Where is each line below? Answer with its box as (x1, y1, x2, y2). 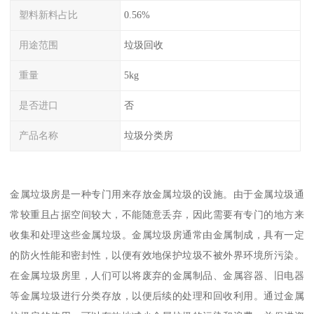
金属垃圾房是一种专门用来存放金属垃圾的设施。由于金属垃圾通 (10, 189, 304, 200)
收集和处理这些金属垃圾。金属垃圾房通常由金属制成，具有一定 (10, 229, 304, 241)
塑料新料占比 (19, 9, 78, 21)
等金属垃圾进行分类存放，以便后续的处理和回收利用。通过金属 (10, 290, 304, 302)
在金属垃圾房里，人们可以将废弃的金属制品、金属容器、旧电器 (10, 270, 304, 282)
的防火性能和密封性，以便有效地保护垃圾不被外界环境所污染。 (10, 250, 304, 261)
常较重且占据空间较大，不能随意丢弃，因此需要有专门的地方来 (10, 209, 304, 221)
